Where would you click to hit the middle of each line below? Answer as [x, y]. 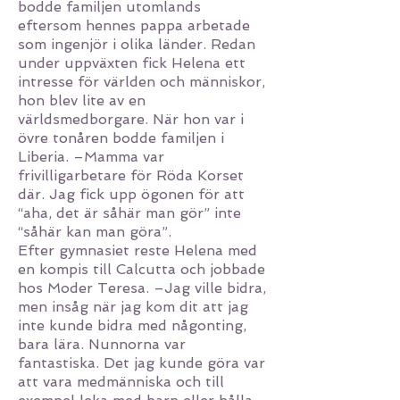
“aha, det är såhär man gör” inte [129, 213]
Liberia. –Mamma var [91, 157]
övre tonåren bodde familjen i [121, 138]
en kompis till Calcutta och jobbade [142, 269]
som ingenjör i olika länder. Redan [137, 44]
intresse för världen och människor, [142, 82]
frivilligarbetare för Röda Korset [131, 175]
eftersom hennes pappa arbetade [134, 25]
